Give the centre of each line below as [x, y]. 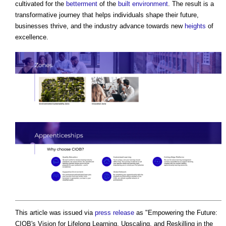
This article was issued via [55, 212]
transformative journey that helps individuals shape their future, [107, 15]
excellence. [32, 37]
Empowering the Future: [183, 212]
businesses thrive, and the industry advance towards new [100, 26]
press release [115, 212]
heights [195, 26]
